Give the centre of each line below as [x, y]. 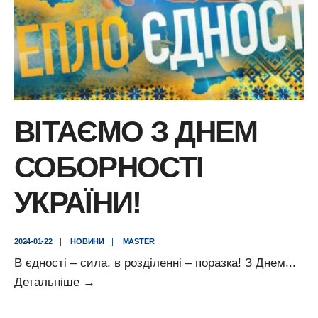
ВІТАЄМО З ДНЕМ [136, 131]
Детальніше [49, 282]
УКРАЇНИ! [78, 202]
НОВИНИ [88, 241]
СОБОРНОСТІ [109, 167]
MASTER [138, 241]
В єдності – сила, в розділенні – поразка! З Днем [150, 263]
